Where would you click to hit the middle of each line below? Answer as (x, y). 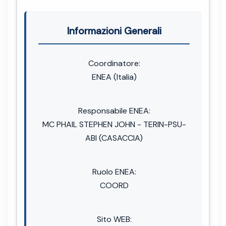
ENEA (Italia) (114, 77)
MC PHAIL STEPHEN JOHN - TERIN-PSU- (114, 124)
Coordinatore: (114, 63)
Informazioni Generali (114, 31)
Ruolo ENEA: (114, 172)
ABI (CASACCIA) (114, 138)
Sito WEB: (114, 219)
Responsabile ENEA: (114, 110)
